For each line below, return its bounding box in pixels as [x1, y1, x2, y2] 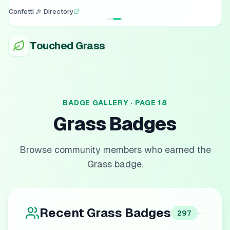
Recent [40, 206, 87, 220]
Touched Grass [30, 40, 105, 51]
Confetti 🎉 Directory [9, 7, 73, 15]
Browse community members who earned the [19, 144, 211, 155]
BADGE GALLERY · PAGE [63, 99, 158, 107]
